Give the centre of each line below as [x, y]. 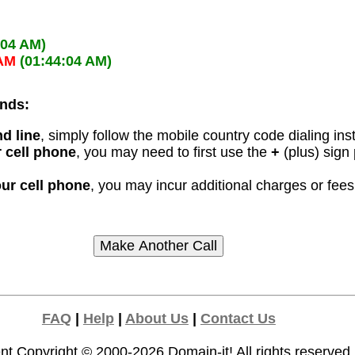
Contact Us [238, 319]
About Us [157, 319]
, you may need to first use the [174, 153]
